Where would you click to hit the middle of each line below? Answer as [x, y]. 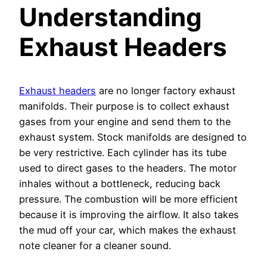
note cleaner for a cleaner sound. [95, 246]
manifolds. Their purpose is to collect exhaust [124, 106]
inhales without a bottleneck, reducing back [120, 184]
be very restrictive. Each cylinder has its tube [123, 153]
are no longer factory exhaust [166, 91]
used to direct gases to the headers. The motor [128, 168]
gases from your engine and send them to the [125, 122]
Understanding [111, 17]
